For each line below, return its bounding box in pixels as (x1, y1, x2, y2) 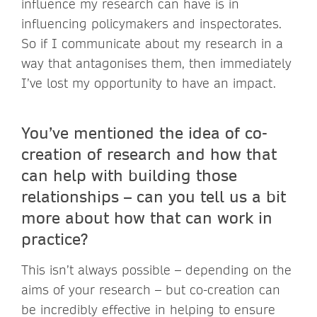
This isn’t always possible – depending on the (21, 261, 292, 278)
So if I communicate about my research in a (21, 35, 283, 52)
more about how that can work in (21, 207, 272, 227)
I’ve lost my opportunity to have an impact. (21, 74, 276, 91)
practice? (21, 228, 88, 248)
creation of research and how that (21, 143, 277, 163)
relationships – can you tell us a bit (21, 185, 286, 206)
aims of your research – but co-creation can (21, 281, 280, 298)
